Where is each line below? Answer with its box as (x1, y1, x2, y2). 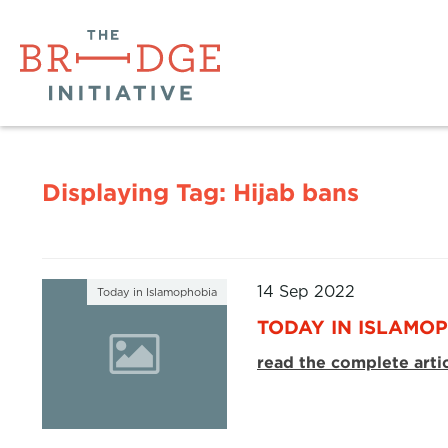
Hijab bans (233, 179, 359, 206)
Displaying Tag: (42, 179, 233, 206)
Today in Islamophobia (97, 286, 217, 299)
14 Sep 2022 (257, 282, 355, 301)
